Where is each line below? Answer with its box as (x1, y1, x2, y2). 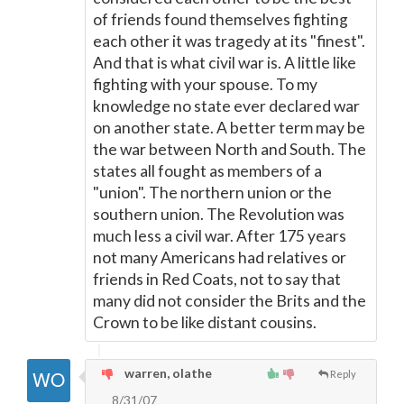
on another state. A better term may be (93, 118, 365, 137)
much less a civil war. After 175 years (93, 226, 346, 245)
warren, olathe (122, 365, 212, 381)
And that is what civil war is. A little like (93, 53, 356, 72)
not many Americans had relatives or (93, 248, 346, 267)
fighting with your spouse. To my (93, 75, 317, 94)
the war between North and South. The (93, 140, 366, 159)
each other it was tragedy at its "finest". (93, 32, 365, 50)
